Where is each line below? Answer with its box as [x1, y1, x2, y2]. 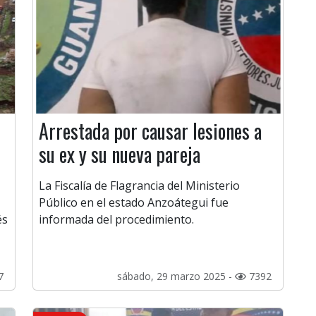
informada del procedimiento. [39, 212, 194, 228]
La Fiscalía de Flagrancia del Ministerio [39, 178, 240, 194]
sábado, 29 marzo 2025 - [117, 269, 235, 284]
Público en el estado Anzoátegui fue [39, 195, 229, 211]
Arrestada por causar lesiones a [39, 116, 262, 146]
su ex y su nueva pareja [39, 140, 200, 169]
